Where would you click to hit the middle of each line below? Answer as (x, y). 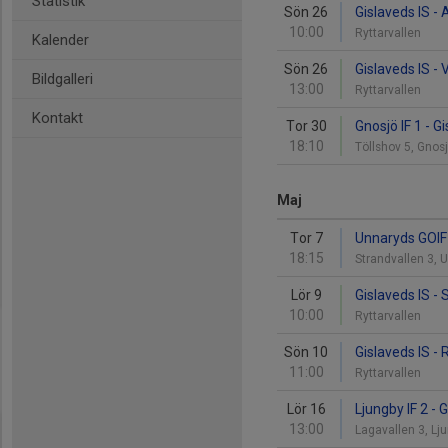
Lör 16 (306, 409)
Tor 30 (306, 126)
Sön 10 (306, 352)
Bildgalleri (62, 79)
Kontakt (57, 118)
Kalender (60, 40)
